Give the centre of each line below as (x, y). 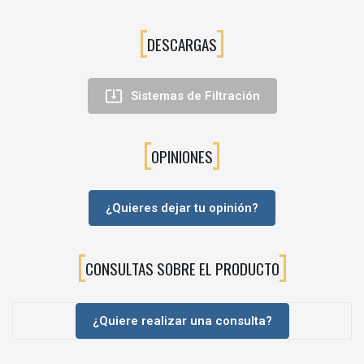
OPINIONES (182, 156)
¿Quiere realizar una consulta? (182, 321)
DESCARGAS (182, 44)
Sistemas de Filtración (195, 96)
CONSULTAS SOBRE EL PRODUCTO (182, 268)
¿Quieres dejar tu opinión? (182, 208)
